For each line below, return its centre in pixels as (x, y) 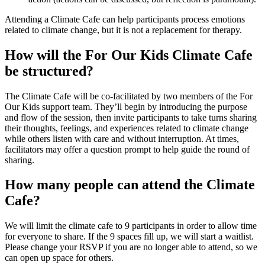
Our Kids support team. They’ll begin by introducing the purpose (126, 106)
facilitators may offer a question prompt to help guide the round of (127, 149)
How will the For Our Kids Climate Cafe (129, 55)
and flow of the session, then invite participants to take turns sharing (131, 117)
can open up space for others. (59, 258)
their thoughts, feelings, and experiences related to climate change (127, 128)
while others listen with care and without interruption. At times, (122, 138)
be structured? (49, 71)
